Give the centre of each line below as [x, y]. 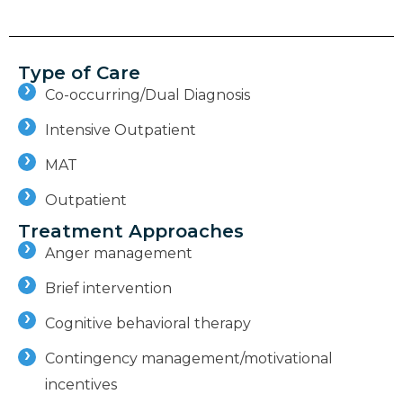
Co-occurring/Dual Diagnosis [148, 94]
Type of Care [79, 72]
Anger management [119, 253]
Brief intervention [108, 288]
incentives [81, 384]
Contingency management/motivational [189, 358]
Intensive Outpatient [121, 130]
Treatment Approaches [131, 231]
